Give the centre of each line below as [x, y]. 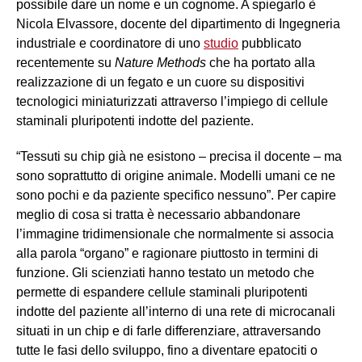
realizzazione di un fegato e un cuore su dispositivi [160, 82]
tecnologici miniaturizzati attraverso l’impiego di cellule [172, 102]
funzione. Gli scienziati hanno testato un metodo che [165, 273]
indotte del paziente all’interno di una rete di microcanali [176, 312]
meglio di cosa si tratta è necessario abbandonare [158, 215]
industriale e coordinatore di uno [110, 44]
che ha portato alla [262, 63]
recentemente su [65, 63]
